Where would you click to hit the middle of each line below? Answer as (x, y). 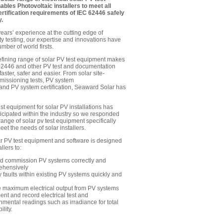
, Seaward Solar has (98, 87)
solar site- (91, 73)
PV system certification (41, 87)
